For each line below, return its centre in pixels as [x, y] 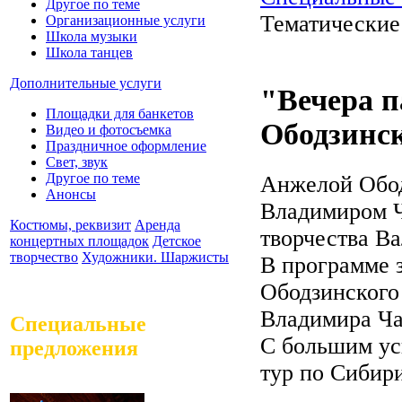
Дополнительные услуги [86, 83]
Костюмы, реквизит [70, 224]
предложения [74, 348]
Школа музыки [92, 36]
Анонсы [71, 194]
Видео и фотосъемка [109, 129]
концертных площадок [79, 240]
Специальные [78, 323]
